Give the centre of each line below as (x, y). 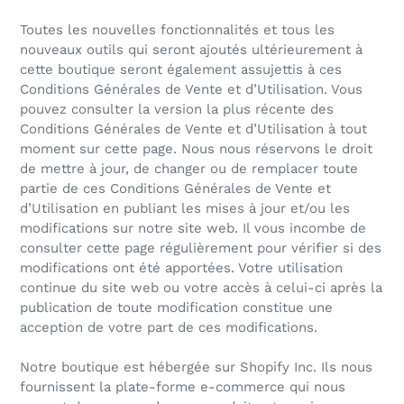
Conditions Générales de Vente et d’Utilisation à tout (193, 129)
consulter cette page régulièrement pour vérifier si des (201, 248)
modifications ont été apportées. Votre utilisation (181, 268)
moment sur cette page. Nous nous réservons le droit (196, 149)
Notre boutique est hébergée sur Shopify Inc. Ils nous (196, 367)
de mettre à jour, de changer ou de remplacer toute (189, 169)
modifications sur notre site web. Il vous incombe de (193, 229)
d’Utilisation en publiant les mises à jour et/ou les (185, 209)
